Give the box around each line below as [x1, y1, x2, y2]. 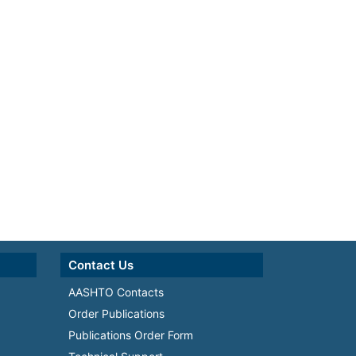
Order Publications [68, 307, 164, 320]
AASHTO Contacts [68, 285, 164, 299]
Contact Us [68, 257, 133, 273]
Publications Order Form [68, 328, 193, 342]
